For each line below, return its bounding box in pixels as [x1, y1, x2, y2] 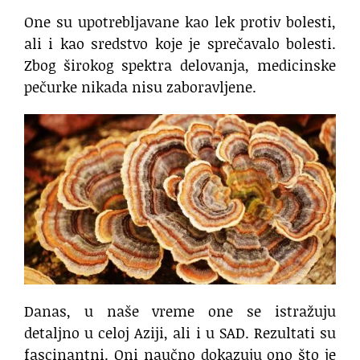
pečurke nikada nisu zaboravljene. [24, 76, 256, 98]
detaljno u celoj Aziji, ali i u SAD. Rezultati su [24, 321, 336, 343]
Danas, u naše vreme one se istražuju [24, 300, 336, 321]
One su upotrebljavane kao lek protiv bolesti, [24, 11, 336, 33]
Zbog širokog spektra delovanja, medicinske [24, 55, 336, 76]
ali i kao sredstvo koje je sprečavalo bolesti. [24, 33, 336, 55]
